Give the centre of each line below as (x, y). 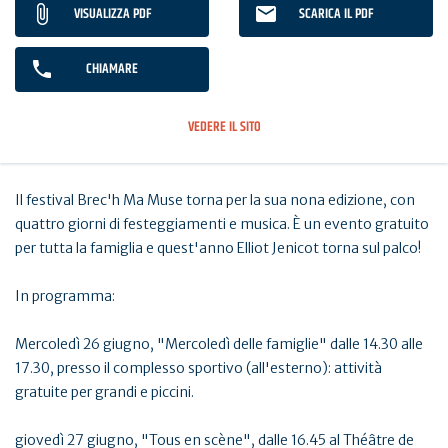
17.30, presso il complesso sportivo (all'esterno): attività (198, 367)
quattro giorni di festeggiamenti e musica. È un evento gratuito (222, 223)
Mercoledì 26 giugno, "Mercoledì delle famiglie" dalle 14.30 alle (219, 343)
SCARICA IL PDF (336, 13)
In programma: (65, 295)
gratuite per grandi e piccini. (104, 391)
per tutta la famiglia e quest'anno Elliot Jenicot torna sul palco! (218, 247)
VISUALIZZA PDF (112, 13)
